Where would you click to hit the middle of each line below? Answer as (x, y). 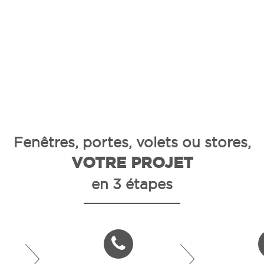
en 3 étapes (132, 184)
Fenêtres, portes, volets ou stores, (132, 142)
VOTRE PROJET (132, 163)
